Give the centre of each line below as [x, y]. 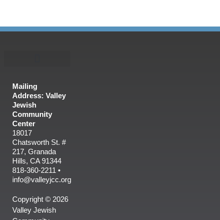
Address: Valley [39, 96]
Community [32, 114]
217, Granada [34, 152]
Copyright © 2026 [40, 199]
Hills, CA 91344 [37, 161]
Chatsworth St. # [39, 142]
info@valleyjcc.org [42, 180]
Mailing [25, 86]
